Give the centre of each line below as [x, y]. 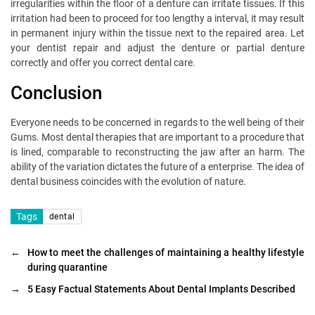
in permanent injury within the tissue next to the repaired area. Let [157, 33]
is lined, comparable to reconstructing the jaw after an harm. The [157, 152]
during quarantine [67, 268]
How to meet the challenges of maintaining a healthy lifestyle [166, 253]
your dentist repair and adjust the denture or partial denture [157, 48]
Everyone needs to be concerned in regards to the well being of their [157, 123]
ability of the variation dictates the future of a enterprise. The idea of [157, 167]
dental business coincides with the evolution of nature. [128, 182]
